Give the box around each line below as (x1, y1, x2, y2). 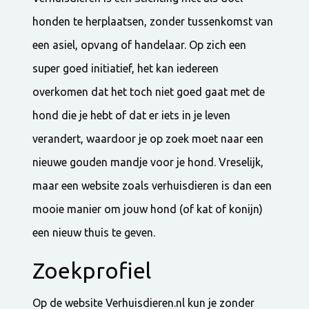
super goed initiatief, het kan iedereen (32, 61, 219, 74)
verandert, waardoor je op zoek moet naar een (32, 132, 264, 145)
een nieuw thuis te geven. (32, 226, 156, 239)
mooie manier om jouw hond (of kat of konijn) (32, 202, 263, 215)
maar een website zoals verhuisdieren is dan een (32, 179, 272, 192)
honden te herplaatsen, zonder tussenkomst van (32, 14, 274, 28)
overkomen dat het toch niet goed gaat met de (32, 85, 266, 98)
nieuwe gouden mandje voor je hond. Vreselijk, (32, 155, 264, 168)
